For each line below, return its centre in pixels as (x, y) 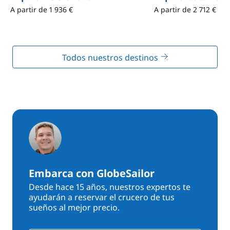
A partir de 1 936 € (42, 9)
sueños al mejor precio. (74, 207)
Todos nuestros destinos (111, 57)
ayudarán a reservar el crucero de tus (102, 197)
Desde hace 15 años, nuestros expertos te (110, 187)
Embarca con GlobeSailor (92, 173)
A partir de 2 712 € (185, 9)
